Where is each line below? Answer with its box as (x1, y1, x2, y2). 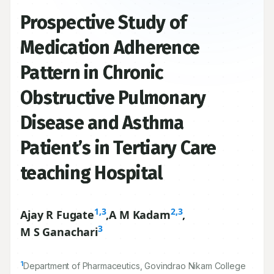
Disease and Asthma (20, 112, 184, 134)
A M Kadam (109, 207, 171, 222)
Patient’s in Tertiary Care (20, 137, 217, 159)
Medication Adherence (20, 37, 199, 59)
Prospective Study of (20, 12, 186, 34)
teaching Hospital (20, 162, 163, 184)
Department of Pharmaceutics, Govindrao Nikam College (23, 261, 246, 271)
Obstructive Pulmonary (20, 87, 206, 109)
